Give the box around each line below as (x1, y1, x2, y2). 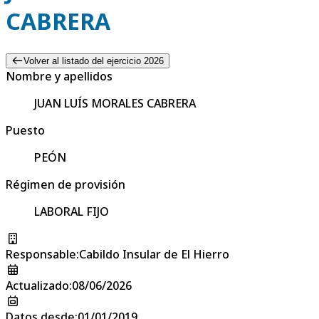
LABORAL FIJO (34, 203, 109, 219)
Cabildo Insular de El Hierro (79, 246, 229, 262)
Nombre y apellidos (6, 68, 113, 84)
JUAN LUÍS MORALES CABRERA (34, 95, 196, 111)
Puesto (6, 122, 45, 138)
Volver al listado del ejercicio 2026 (23, 55, 164, 66)
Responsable (6, 246, 76, 262)
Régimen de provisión (6, 176, 125, 192)
